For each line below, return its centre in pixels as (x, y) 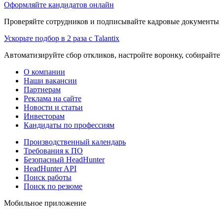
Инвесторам (44, 116)
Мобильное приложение (45, 203)
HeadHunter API (50, 168)
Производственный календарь (75, 142)
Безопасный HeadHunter (64, 159)
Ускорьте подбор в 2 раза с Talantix (62, 38)
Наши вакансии (50, 80)
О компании (44, 72)
